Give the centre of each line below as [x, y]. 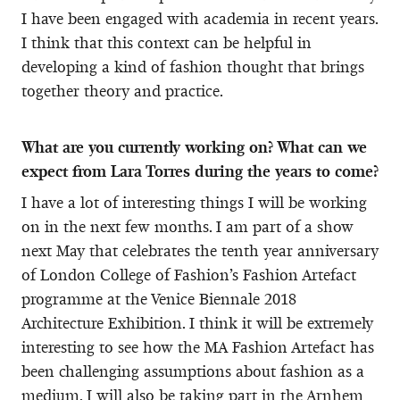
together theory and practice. [122, 91]
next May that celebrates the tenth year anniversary [200, 250]
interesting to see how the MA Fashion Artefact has [198, 347]
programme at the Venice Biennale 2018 [159, 299]
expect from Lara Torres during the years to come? [200, 171]
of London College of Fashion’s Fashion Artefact [189, 275]
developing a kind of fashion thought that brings [193, 67]
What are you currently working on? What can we [194, 147]
